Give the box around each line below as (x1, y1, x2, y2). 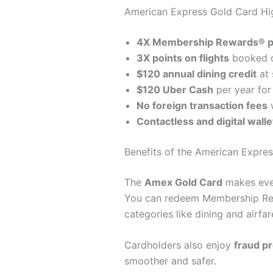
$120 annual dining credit (136, 67, 257, 80)
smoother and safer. (124, 255, 216, 268)
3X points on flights (136, 51, 229, 64)
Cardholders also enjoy (124, 239, 234, 252)
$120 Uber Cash (136, 83, 213, 96)
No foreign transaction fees (136, 99, 268, 112)
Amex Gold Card (144, 175, 222, 188)
